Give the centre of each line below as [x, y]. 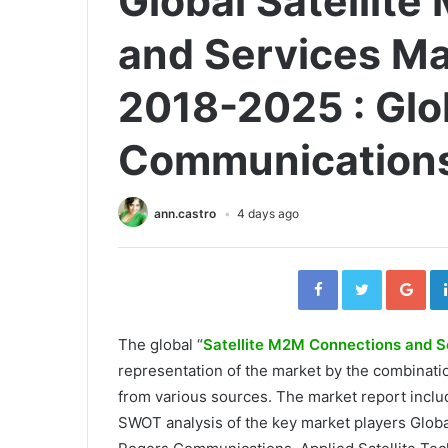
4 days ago [268, 213]
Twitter [403, 274]
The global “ [160, 344]
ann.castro [185, 213]
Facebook [367, 274]
